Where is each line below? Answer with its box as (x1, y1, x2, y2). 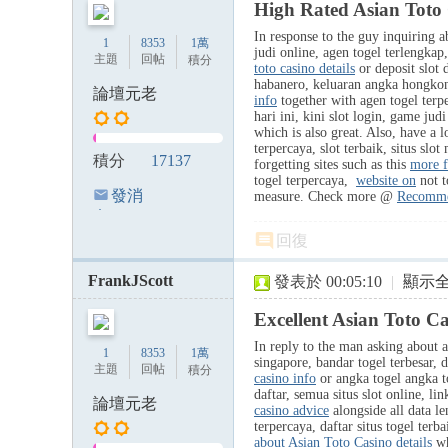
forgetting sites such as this (254, 157, 410, 172)
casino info (254, 371, 316, 386)
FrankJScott (88, 272, 173, 289)
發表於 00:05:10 (274, 273, 382, 290)
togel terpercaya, (254, 173, 356, 188)
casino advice (254, 403, 329, 418)
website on (356, 173, 416, 188)
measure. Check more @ (254, 189, 397, 204)
